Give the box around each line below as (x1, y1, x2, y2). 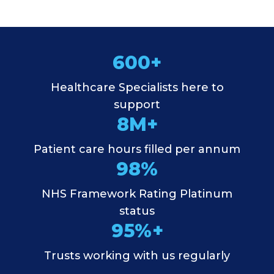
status (119, 204, 155, 218)
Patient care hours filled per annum (34, 143, 240, 156)
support (114, 98, 160, 111)
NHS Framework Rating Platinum (42, 187, 232, 201)
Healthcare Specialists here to (50, 81, 224, 94)
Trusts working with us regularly (44, 249, 230, 262)
